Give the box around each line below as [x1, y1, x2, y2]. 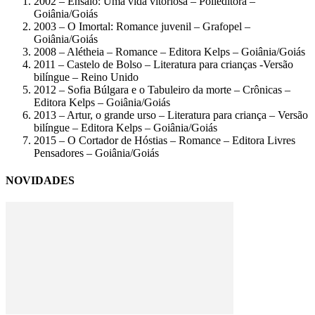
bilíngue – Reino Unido [34, 70, 139, 83]
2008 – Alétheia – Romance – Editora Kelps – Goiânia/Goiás [34, 45, 305, 58]
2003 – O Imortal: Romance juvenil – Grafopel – [34, 20, 250, 32]
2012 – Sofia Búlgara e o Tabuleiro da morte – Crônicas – [34, 83, 290, 96]
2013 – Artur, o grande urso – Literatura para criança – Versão [34, 108, 308, 121]
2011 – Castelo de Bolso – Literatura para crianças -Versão [34, 58, 293, 70]
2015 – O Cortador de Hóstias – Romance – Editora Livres [34, 134, 295, 146]
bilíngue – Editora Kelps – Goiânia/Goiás [34, 121, 217, 134]
